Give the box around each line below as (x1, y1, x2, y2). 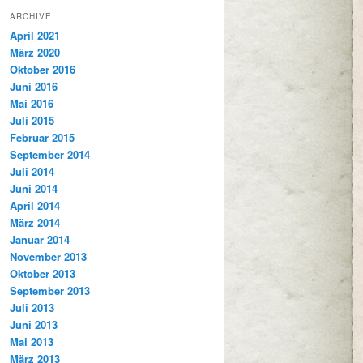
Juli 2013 (10, 299, 54, 315)
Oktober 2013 (10, 265, 75, 281)
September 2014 (10, 146, 90, 162)
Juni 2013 (10, 316, 58, 332)
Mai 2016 (10, 95, 53, 111)
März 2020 (10, 44, 60, 60)
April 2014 (10, 197, 60, 213)
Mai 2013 (10, 333, 53, 349)
